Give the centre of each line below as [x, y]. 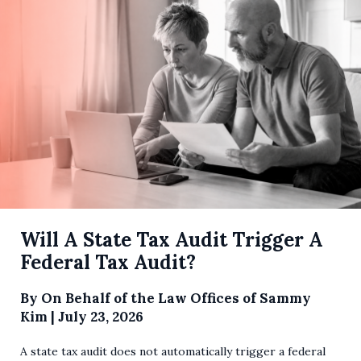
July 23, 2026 [101, 317]
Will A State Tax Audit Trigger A [172, 240]
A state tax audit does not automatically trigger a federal [173, 352]
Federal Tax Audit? [108, 263]
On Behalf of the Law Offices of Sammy [176, 299]
